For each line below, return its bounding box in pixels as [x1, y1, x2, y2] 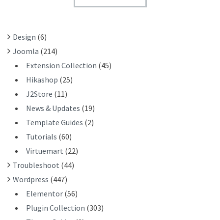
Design [13, 32, 36, 42]
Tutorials [26, 132, 57, 142]
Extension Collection [26, 60, 97, 71]
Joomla [13, 46, 39, 56]
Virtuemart [26, 146, 63, 156]
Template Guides [26, 117, 83, 128]
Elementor [26, 189, 63, 199]
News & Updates [26, 103, 80, 113]
